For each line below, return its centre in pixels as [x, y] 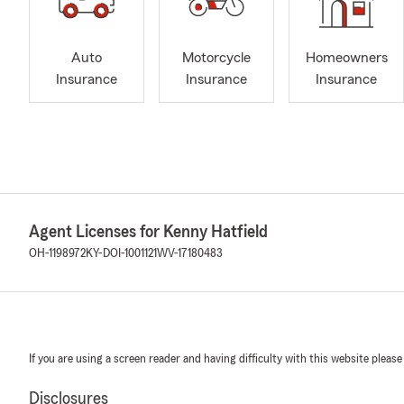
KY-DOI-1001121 [121, 253]
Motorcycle [216, 58]
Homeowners [346, 58]
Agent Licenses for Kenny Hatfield [148, 232]
